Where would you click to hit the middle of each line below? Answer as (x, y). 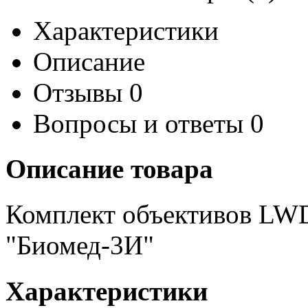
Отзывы (78, 92)
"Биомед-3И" (80, 245)
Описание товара (109, 169)
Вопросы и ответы (138, 123)
